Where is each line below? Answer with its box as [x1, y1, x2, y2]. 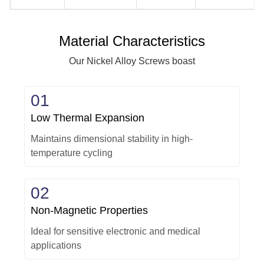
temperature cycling [31, 148, 113, 159]
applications [31, 240, 81, 251]
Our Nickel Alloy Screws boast [69, 56, 195, 67]
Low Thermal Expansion [31, 112, 144, 124]
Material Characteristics [59, 33, 205, 49]
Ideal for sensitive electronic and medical [31, 226, 200, 237]
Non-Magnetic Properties [31, 204, 148, 217]
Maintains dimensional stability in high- [31, 134, 193, 144]
